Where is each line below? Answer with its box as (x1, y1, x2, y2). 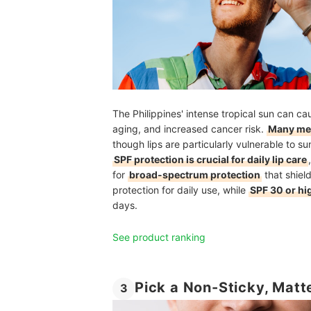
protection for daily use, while (112, 183, 249, 196)
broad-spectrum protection (129, 168, 260, 180)
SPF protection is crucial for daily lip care (114, 153, 307, 165)
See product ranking (112, 230, 205, 243)
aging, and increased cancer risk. (112, 122, 267, 135)
